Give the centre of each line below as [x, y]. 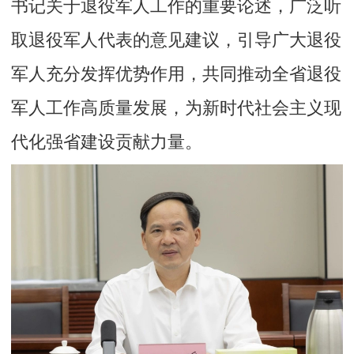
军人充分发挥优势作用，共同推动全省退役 [177, 74]
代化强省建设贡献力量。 [107, 142]
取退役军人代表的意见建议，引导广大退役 [177, 40]
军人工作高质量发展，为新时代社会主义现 [177, 108]
